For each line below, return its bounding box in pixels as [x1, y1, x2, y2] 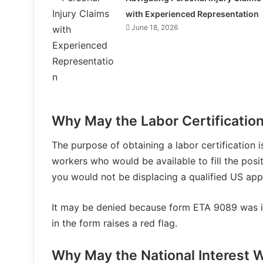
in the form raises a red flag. [52, 217, 177, 229]
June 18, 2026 [131, 23, 178, 32]
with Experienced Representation [125, 9, 259, 19]
